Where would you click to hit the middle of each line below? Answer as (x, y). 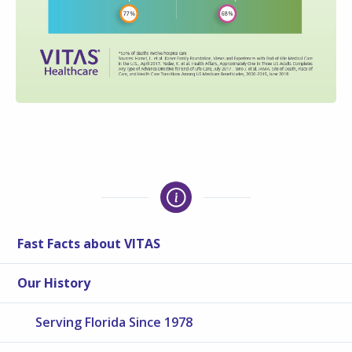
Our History (54, 283)
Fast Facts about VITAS (89, 244)
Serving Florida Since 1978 (114, 323)
